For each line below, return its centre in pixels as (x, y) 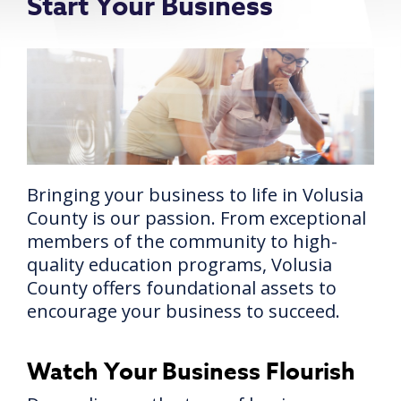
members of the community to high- (182, 241)
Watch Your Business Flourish (191, 371)
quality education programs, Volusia (179, 264)
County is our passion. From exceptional (196, 218)
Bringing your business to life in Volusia (195, 194)
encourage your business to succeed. (186, 311)
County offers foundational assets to (182, 287)
